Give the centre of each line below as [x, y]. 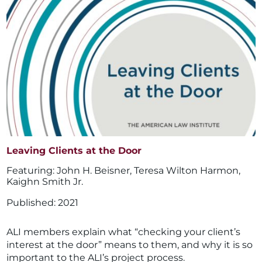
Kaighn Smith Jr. [45, 181]
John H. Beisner [94, 170]
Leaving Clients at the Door [74, 150]
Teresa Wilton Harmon [187, 170]
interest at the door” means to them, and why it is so [130, 244]
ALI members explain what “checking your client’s [124, 232]
